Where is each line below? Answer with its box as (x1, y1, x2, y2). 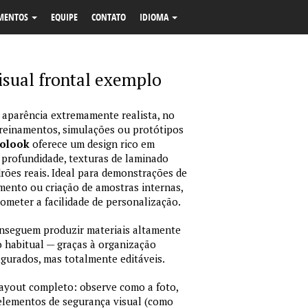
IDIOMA (140, 10, 170, 23)
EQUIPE (51, 10, 78, 23)
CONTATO (91, 10, 126, 23)
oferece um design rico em (30, 137, 155, 151)
